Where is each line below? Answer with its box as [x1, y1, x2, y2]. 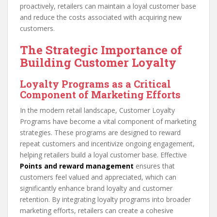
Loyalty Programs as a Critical [20, 77, 171, 91]
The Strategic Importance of [20, 42, 182, 58]
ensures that [134, 161, 175, 171]
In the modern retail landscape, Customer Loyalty [20, 106, 175, 115]
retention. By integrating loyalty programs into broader [20, 195, 191, 204]
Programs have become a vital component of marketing [20, 117, 196, 126]
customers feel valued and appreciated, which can [20, 172, 176, 182]
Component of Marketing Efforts [20, 88, 181, 101]
